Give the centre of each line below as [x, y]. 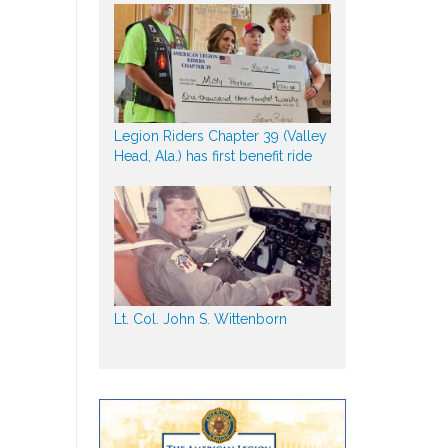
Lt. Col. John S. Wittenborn [200, 318]
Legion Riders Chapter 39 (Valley [220, 136]
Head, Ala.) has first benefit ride [212, 156]
